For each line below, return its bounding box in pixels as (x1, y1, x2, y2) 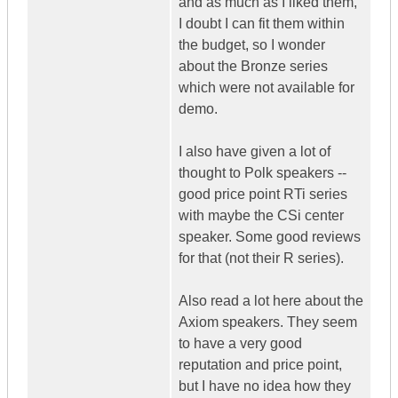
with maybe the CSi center (179, 208, 344, 224)
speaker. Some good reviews (179, 229, 361, 245)
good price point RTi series (179, 187, 347, 203)
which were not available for (179, 80, 354, 96)
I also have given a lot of (179, 144, 330, 160)
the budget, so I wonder (179, 37, 325, 53)
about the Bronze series (179, 59, 328, 75)
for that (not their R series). (179, 251, 344, 267)
